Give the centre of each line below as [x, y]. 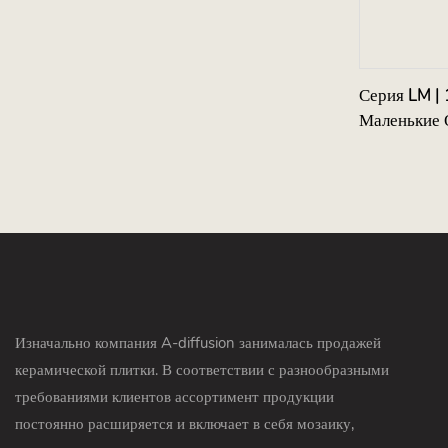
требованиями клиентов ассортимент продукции [174, 397]
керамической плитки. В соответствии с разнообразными [202, 370]
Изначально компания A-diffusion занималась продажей [198, 343]
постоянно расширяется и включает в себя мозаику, [184, 424]
